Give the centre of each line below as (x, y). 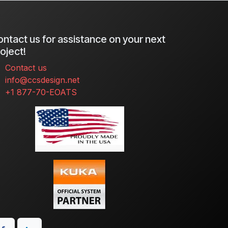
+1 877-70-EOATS (41, 92)
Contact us (26, 68)
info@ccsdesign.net (42, 80)
